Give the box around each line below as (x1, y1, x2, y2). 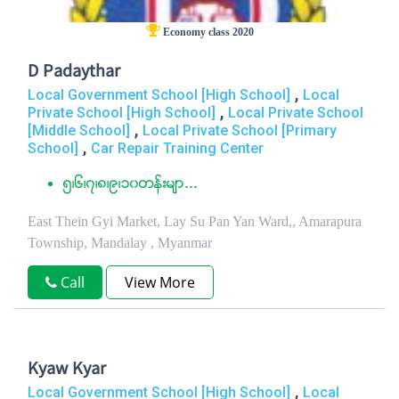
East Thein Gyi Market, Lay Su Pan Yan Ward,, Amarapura (28, 214, 362, 229)
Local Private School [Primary (142, 122, 337, 139)
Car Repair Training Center (91, 140, 264, 157)
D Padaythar (28, 57, 120, 88)
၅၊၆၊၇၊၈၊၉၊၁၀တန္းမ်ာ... (63, 174, 198, 195)
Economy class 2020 (159, 26, 254, 38)
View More (125, 273, 195, 292)
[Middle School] (28, 122, 130, 139)
